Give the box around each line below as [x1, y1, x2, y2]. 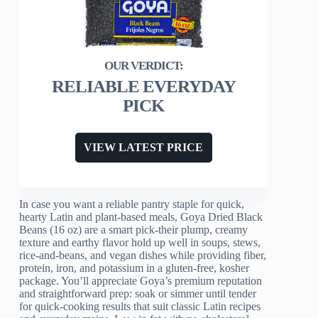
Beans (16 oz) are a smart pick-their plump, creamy [19, 223, 248, 236]
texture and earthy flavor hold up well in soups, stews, [19, 236, 261, 248]
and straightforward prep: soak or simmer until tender [19, 287, 257, 300]
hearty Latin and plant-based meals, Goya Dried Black [19, 210, 263, 223]
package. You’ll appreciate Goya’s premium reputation [19, 274, 263, 287]
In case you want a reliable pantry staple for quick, [19, 197, 245, 210]
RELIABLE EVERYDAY [51, 76, 236, 96]
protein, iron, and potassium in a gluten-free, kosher [19, 261, 250, 274]
